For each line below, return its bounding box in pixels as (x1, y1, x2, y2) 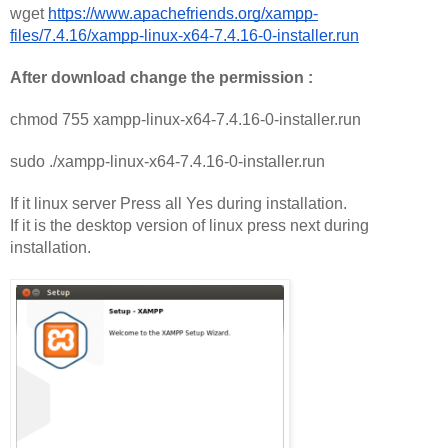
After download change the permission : (10, 68, 313, 86)
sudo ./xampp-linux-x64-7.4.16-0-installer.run (10, 152, 325, 170)
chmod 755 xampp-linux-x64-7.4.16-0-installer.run (10, 110, 361, 128)
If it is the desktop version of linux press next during (10, 216, 369, 234)
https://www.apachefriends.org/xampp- (48, 4, 318, 22)
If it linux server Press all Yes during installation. (10, 194, 351, 212)
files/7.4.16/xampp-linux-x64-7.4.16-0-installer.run (10, 26, 359, 44)
